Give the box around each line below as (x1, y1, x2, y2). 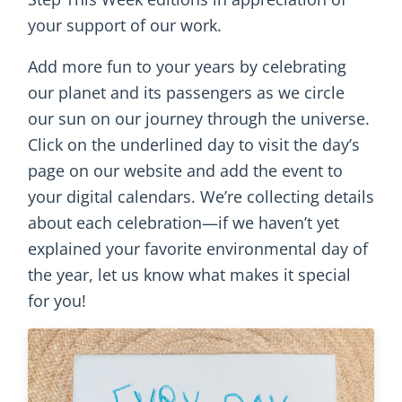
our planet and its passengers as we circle (28, 82, 345, 104)
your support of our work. (28, 13, 222, 36)
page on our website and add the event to (28, 160, 343, 182)
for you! (28, 290, 86, 312)
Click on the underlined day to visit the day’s (28, 134, 360, 156)
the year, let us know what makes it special (28, 264, 351, 286)
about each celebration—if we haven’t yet (28, 212, 339, 234)
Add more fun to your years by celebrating (28, 56, 346, 78)
